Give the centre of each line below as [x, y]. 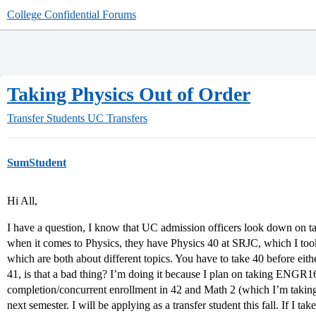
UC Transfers [117, 118]
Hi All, [22, 201]
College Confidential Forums [72, 14]
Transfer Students [46, 118]
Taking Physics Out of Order [129, 94]
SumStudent [37, 163]
